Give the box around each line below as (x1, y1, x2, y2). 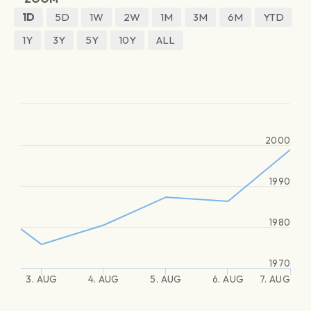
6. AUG (212, 273, 244, 285)
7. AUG (259, 273, 290, 285)
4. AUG (88, 273, 119, 285)
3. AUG (26, 273, 58, 285)
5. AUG (150, 273, 182, 285)
